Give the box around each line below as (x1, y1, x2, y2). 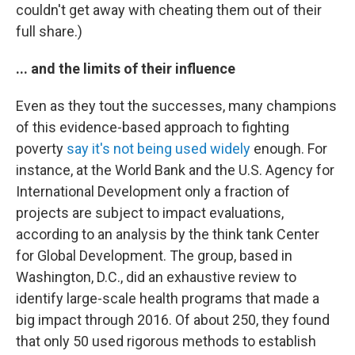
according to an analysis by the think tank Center (16, 226, 319, 243)
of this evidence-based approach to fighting (16, 119, 289, 136)
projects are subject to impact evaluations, (16, 204, 284, 222)
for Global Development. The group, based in (16, 247, 292, 265)
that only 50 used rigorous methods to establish (16, 333, 316, 350)
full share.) (16, 23, 82, 40)
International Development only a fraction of (16, 183, 290, 200)
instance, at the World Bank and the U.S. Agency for (16, 162, 334, 179)
